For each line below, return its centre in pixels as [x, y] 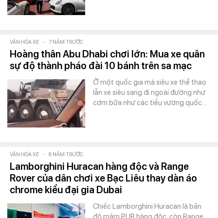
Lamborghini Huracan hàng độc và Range [99, 166]
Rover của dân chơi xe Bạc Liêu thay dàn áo [103, 178]
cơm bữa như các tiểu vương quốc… [150, 103]
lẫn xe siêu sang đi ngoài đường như [149, 92]
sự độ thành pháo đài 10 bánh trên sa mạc [101, 66]
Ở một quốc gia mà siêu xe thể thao [150, 82]
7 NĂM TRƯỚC [66, 42]
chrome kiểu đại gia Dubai [66, 190]
